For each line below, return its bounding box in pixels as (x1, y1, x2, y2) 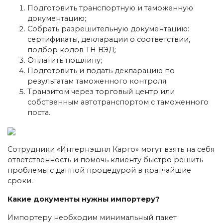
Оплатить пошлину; (27, 55, 102, 65)
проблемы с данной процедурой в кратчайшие (7, 165, 191, 175)
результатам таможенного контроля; (27, 76, 168, 86)
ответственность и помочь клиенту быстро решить (7, 155, 203, 164)
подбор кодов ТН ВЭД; (27, 45, 116, 54)
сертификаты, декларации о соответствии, (27, 34, 190, 44)
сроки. (7, 176, 33, 185)
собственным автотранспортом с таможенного (27, 97, 209, 107)
